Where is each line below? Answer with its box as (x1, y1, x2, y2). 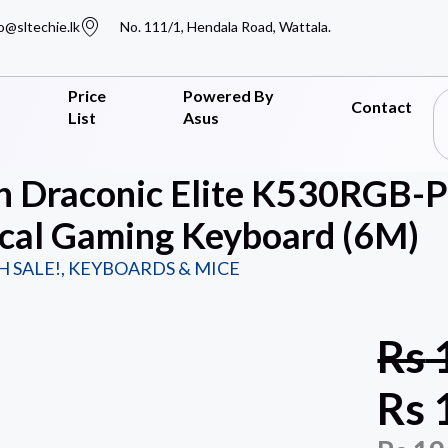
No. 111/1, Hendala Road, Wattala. (120, 18, 331, 35)
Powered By (182, 86, 274, 105)
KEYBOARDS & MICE (67, 257, 240, 280)
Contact (350, 97, 412, 116)
